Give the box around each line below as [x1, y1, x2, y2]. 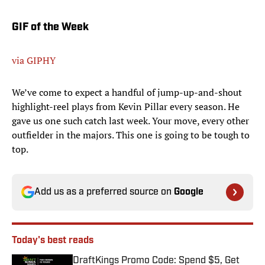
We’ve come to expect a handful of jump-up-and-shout [12, 86, 242, 99]
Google [174, 188, 203, 198]
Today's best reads [12, 236, 93, 246]
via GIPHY [12, 54, 56, 67]
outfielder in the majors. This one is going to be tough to [12, 128, 250, 142]
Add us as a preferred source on [34, 188, 174, 198]
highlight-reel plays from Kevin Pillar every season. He [12, 100, 240, 114]
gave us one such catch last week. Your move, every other [12, 114, 249, 128]
